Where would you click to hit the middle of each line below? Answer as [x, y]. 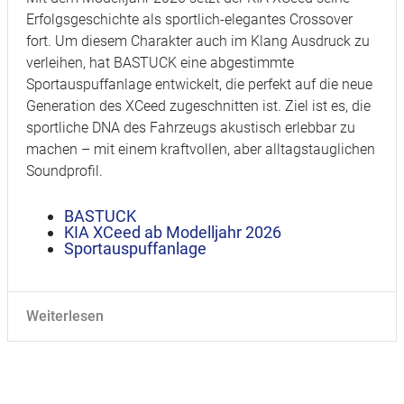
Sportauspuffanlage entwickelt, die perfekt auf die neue [199, 85]
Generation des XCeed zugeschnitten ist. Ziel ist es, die [198, 106]
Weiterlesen [65, 317]
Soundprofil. [64, 171]
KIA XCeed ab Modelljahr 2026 [173, 233]
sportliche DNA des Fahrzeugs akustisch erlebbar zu [191, 128]
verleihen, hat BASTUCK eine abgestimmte [160, 63]
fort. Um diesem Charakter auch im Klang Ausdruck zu [198, 41]
